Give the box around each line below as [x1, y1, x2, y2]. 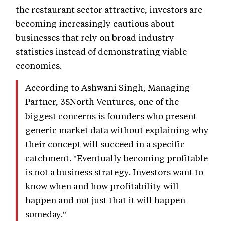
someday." [25, 208, 66, 220]
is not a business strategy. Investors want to [25, 166, 203, 178]
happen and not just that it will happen [25, 194, 185, 206]
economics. [16, 60, 62, 71]
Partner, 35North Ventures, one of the [25, 96, 179, 107]
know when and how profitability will [25, 180, 179, 192]
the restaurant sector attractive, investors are [16, 4, 202, 15]
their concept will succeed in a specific [25, 138, 185, 150]
